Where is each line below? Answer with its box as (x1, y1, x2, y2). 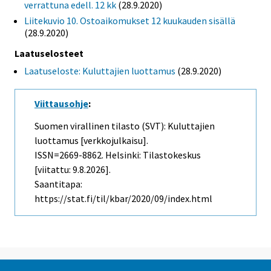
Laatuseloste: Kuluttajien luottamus (24, 64, 175, 77)
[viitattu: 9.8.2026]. (34, 163, 111, 175)
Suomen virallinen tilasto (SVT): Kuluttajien (34, 119, 215, 132)
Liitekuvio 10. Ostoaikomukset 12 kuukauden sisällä (24, 15, 235, 27)
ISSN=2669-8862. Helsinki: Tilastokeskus (34, 148, 201, 161)
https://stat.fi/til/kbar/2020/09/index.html (34, 192, 212, 204)
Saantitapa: (34, 177, 82, 190)
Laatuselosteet (15, 47, 83, 59)
